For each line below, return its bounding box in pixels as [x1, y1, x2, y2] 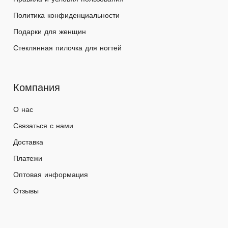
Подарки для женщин [13, 27, 87, 36]
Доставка [13, 138, 44, 147]
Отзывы [13, 187, 39, 195]
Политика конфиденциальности [13, 11, 120, 20]
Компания [13, 81, 61, 94]
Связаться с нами [13, 122, 74, 130]
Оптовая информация [13, 170, 89, 179]
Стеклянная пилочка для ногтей [13, 44, 122, 52]
